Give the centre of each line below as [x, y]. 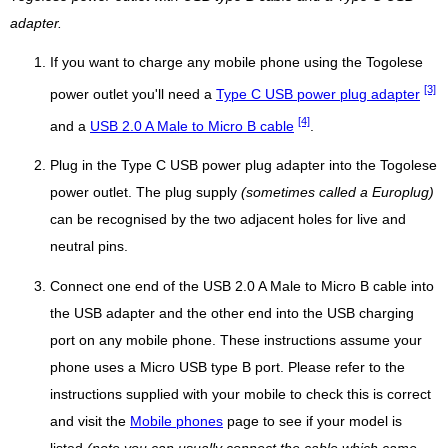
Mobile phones [176, 422]
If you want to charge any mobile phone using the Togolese [236, 63]
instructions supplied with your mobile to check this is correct [240, 395]
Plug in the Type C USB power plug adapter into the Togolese [243, 166]
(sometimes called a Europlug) [337, 193]
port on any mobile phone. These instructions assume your [236, 341]
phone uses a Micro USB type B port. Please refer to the [227, 368]
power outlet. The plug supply [145, 193]
